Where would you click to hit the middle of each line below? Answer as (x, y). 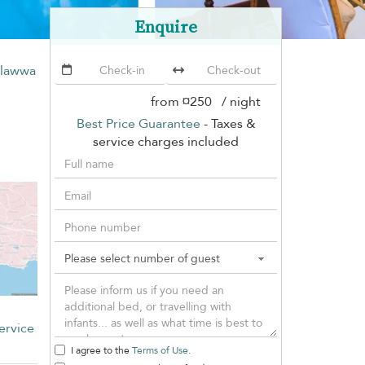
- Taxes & (228, 123)
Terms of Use (160, 350)
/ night (238, 101)
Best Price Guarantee (138, 123)
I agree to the (101, 350)
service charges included (166, 141)
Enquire (166, 26)
